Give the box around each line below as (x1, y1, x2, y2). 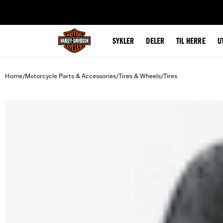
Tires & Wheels (118, 72, 161, 80)
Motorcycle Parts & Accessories (25, 72, 116, 80)
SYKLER (112, 37, 134, 46)
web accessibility (61, 3, 109, 11)
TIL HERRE (176, 37, 206, 46)
